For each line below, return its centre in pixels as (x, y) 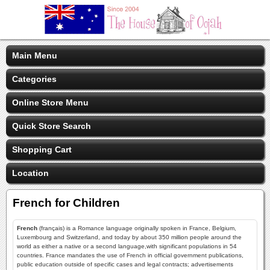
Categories (34, 79)
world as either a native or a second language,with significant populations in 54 (127, 246)
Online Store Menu (50, 102)
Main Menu (35, 55)
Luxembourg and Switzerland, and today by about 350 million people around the (129, 237)
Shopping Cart (42, 149)
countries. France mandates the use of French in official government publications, (130, 255)
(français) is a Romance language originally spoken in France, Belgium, (137, 228)
